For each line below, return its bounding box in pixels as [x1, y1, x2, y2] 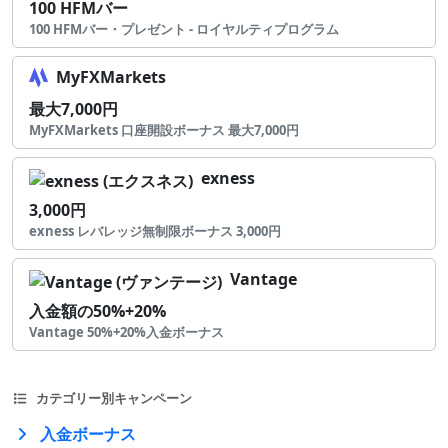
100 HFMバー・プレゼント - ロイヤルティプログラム [29, 20, 339, 39]
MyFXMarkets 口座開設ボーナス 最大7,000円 [29, 121, 299, 140]
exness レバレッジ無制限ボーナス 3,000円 [29, 222, 281, 241]
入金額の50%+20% [29, 300, 166, 323]
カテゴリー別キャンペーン [36, 389, 193, 408]
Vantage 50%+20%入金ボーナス [29, 323, 224, 342]
